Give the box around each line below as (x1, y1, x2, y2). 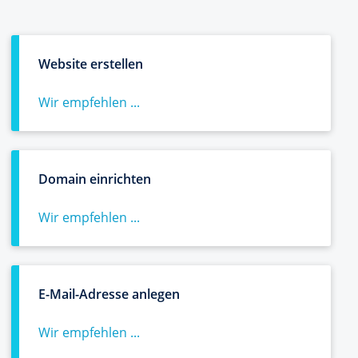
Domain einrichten (38, 170, 151, 188)
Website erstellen (38, 55, 143, 73)
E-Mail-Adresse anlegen (38, 285, 180, 303)
